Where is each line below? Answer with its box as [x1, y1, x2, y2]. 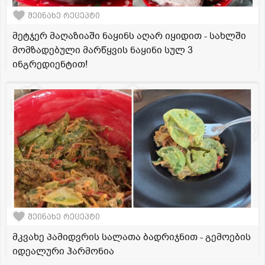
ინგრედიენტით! [12, 58, 88, 72]
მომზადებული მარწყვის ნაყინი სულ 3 [12, 44, 193, 57]
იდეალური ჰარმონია [12, 245, 114, 258]
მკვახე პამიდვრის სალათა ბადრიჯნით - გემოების [12, 231, 251, 244]
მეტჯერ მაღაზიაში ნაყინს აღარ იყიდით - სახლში [12, 30, 246, 43]
